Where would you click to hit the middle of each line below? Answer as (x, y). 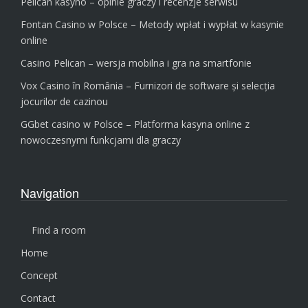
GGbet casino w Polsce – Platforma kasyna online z (135, 124)
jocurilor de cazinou (64, 101)
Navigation (50, 192)
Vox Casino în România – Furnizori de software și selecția (148, 85)
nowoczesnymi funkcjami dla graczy (101, 140)
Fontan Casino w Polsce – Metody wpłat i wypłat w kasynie (152, 24)
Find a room (59, 230)
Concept (39, 275)
